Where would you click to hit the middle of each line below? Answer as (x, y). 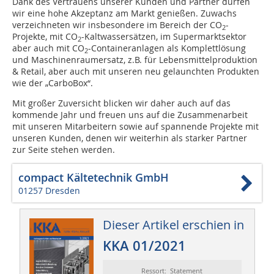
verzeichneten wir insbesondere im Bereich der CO (117, 25)
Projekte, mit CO (45, 37)
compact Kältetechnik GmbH (94, 178)
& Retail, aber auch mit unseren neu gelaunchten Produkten (136, 72)
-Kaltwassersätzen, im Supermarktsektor (164, 37)
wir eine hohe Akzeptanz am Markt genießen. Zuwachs (124, 13)
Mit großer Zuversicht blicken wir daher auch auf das (121, 103)
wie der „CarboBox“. (53, 83)
